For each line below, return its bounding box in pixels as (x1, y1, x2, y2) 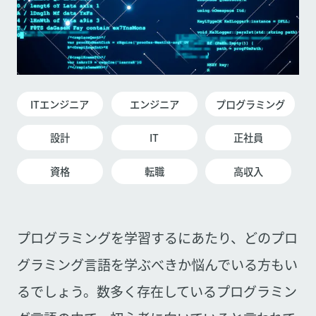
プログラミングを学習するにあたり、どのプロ (16, 228, 298, 248)
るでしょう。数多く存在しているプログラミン (16, 281, 297, 302)
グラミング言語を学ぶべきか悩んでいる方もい (16, 255, 298, 275)
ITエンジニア (30, 96, 90, 111)
